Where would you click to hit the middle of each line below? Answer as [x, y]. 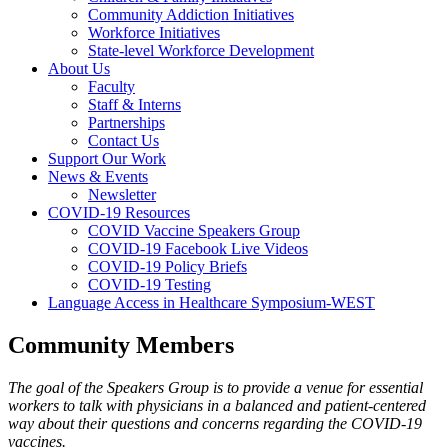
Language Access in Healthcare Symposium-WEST [211, 303]
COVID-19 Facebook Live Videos [198, 249]
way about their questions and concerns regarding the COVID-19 [215, 423]
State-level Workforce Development [201, 51]
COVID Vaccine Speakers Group [194, 231]
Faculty [111, 87]
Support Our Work [107, 159]
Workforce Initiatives [154, 33]
